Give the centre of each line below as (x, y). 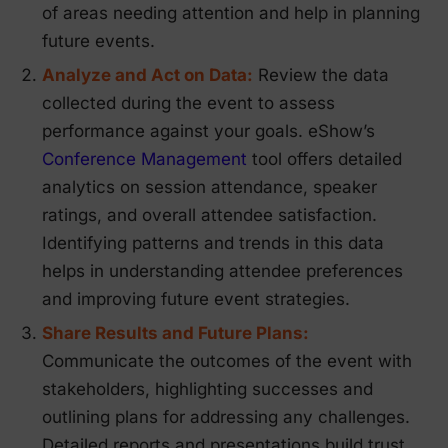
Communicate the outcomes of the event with (227, 360)
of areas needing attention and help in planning (231, 12)
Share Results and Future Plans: (175, 332)
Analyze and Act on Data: (147, 74)
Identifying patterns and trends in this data (213, 242)
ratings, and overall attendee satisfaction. (209, 214)
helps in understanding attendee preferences (222, 270)
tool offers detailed (324, 158)
